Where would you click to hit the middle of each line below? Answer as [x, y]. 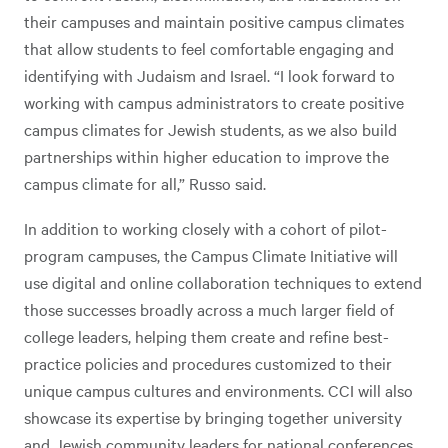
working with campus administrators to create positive [214, 102]
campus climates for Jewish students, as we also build [210, 129]
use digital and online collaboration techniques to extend [223, 282]
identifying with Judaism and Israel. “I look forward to [209, 75]
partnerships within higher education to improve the [206, 156]
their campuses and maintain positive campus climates [214, 21]
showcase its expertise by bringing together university [213, 417]
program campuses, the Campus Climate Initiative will [211, 255]
